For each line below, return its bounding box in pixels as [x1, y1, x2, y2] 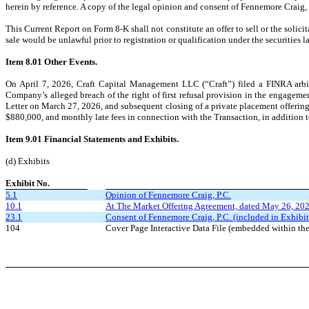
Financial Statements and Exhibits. [44, 134, 179, 144]
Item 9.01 [6, 134, 42, 144]
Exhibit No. [6, 178, 50, 188]
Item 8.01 [6, 57, 42, 67]
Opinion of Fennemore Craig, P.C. [106, 190, 231, 200]
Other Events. [44, 57, 97, 67]
